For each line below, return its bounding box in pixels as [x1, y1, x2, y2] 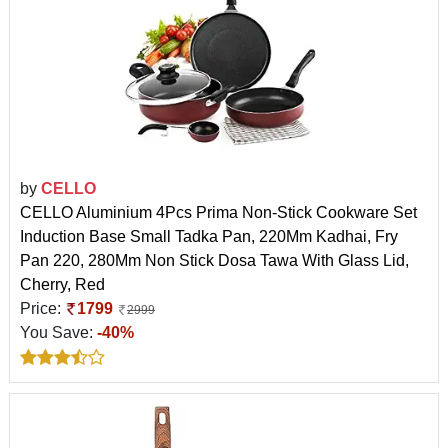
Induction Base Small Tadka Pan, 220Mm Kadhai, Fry [20, 227, 398, 245]
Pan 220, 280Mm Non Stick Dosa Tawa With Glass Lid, [20, 251, 409, 269]
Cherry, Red [20, 275, 105, 293]
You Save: [20, 323, 97, 341]
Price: [20, 299, 65, 317]
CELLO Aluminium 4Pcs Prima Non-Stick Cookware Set [20, 203, 417, 221]
